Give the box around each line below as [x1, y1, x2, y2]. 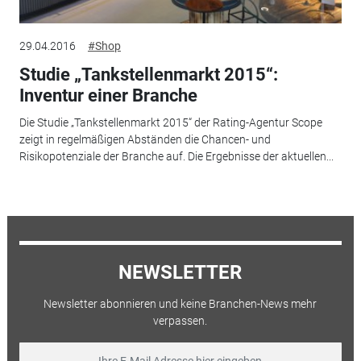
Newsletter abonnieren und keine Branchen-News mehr [44, 297, 317, 310]
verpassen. [153, 313, 208, 327]
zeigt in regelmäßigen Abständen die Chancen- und [19, 133, 271, 147]
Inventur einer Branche [19, 85, 197, 106]
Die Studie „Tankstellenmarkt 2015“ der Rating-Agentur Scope [19, 116, 322, 130]
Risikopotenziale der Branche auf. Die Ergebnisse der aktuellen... [19, 150, 334, 164]
